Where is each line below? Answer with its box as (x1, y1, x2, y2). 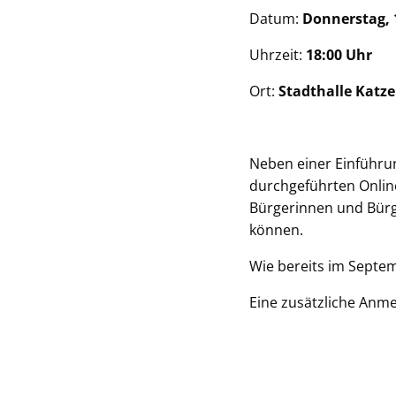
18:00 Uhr (306, 45, 372, 65)
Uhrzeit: (249, 45, 306, 65)
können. (249, 220, 303, 240)
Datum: (249, 9, 302, 28)
